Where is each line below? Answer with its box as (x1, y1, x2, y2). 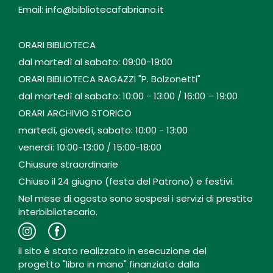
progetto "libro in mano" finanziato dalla (18, 258, 199, 271)
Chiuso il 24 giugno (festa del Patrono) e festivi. (18, 175, 234, 188)
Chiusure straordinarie (18, 158, 118, 171)
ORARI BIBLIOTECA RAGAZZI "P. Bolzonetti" (18, 73, 200, 86)
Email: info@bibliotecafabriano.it (18, 3, 164, 16)
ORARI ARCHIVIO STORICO (18, 107, 132, 120)
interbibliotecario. (18, 205, 97, 219)
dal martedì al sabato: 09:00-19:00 (18, 55, 172, 69)
